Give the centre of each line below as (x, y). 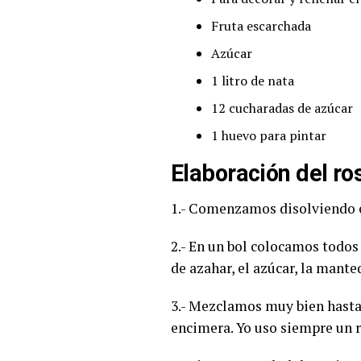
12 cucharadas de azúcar (282, 108)
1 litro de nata (253, 80)
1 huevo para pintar (269, 135)
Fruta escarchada (261, 25)
